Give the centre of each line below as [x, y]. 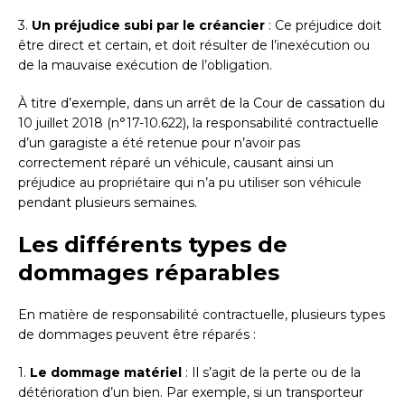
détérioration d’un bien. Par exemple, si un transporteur [191, 393]
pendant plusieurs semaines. [108, 203]
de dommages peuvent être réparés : [137, 335]
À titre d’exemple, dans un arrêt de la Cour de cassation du [202, 104]
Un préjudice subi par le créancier [148, 26]
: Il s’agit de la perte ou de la [271, 373]
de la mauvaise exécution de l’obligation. [145, 66]
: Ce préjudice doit [323, 26]
